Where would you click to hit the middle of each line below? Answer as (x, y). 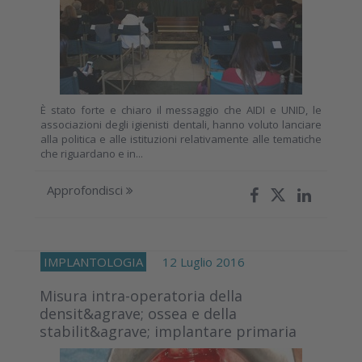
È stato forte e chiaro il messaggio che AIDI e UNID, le (181, 110)
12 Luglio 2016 (196, 262)
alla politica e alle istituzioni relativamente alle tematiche (181, 139)
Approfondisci (86, 190)
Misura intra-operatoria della (141, 296)
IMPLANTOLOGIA (93, 262)
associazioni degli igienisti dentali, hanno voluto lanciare (181, 125)
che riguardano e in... (92, 154)
